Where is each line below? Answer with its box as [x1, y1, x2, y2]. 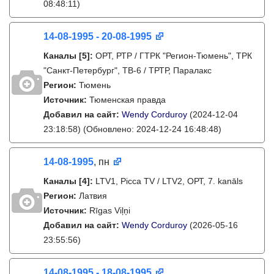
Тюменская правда [89, 95, 166, 105]
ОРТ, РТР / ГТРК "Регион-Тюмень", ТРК [95, 51, 252, 61]
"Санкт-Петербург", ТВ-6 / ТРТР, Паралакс [43, 65, 212, 75]
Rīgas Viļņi [89, 206, 130, 215]
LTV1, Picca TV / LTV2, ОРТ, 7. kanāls [95, 176, 243, 186]
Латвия [79, 191, 107, 201]
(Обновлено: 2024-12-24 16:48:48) [81, 124, 221, 134]
